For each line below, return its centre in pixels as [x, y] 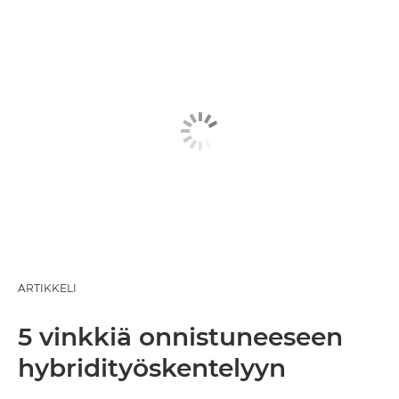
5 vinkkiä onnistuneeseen [180, 336]
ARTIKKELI [47, 288]
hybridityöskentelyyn [152, 367]
